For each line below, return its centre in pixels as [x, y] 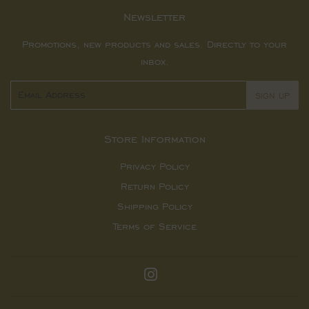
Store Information [154, 139]
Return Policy [154, 186]
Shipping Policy [154, 206]
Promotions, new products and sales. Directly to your [154, 44]
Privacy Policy [154, 166]
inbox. [154, 61]
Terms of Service [154, 226]
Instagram [181, 277]
